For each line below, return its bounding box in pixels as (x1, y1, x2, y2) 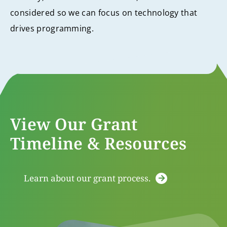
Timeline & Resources (10, 132, 187, 154)
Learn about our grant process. (24, 172, 150, 184)
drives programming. (10, 23, 94, 34)
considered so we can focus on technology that (10, 7, 198, 19)
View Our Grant (10, 112, 138, 135)
